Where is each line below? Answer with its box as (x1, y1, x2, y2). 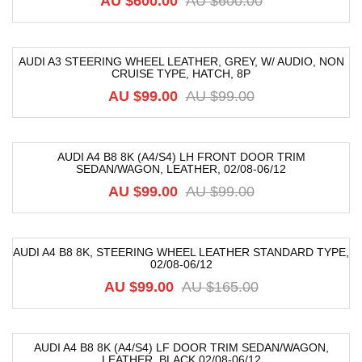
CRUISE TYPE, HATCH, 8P (112, 67, 250, 80)
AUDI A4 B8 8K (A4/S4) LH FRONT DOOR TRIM (57, 150, 305, 163)
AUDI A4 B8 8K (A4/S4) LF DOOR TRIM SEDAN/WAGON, (33, 341, 329, 354)
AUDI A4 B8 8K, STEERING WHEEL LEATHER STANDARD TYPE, (13, 246, 349, 259)
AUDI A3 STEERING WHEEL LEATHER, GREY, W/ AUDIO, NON (18, 55, 344, 68)
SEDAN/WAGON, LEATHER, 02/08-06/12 (76, 162, 286, 175)
